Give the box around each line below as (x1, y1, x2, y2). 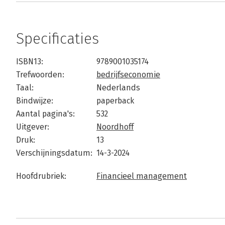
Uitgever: (16, 122, 49, 132)
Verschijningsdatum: (16, 148, 92, 158)
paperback (96, 96, 134, 105)
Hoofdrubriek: (16, 171, 66, 181)
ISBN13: (16, 57, 43, 66)
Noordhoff (96, 122, 134, 132)
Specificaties (16, 30, 99, 48)
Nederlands (96, 83, 140, 92)
